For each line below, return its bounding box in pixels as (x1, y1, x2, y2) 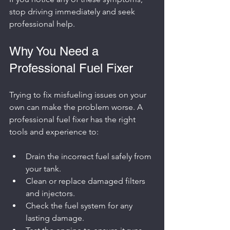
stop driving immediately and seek (9, 7, 137, 16)
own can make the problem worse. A (9, 102, 145, 112)
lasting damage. (26, 213, 84, 223)
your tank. (26, 164, 61, 174)
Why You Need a (9, 44, 102, 58)
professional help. (9, 19, 75, 29)
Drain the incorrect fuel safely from (26, 151, 154, 161)
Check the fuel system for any (26, 201, 135, 210)
